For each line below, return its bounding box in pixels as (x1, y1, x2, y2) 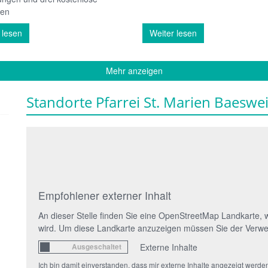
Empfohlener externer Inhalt (38, 187, 171, 203)
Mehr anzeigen (105, 64, 163, 77)
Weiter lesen (150, 26, 197, 39)
